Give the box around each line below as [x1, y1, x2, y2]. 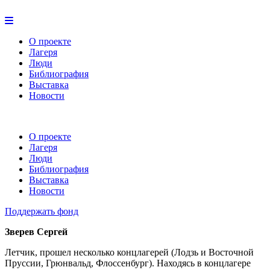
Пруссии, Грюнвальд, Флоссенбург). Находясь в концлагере [5, 258, 251, 268]
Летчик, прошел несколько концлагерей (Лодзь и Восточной [5, 247, 254, 257]
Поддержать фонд [5, 206, 78, 216]
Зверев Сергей [5, 227, 67, 237]
